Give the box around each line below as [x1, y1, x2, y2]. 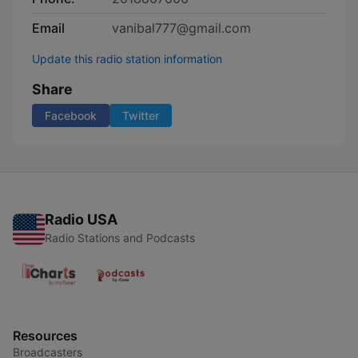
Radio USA [45, 211, 117, 228]
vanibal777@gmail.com [112, 20, 251, 36]
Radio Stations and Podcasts [45, 231, 195, 245]
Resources [13, 328, 78, 344]
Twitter [122, 109, 159, 122]
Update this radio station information [32, 52, 222, 66]
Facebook [45, 109, 97, 122]
